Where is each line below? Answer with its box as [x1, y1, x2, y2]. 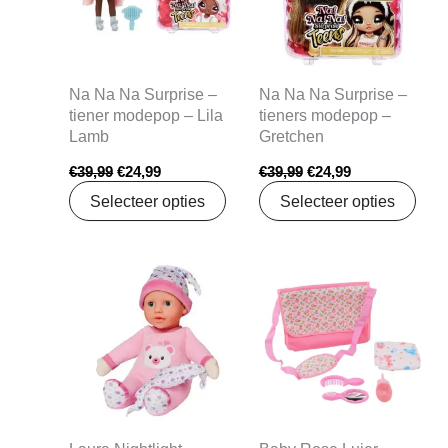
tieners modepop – [258, 106, 391, 125]
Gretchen [258, 127, 324, 146]
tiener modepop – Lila [69, 106, 224, 125]
